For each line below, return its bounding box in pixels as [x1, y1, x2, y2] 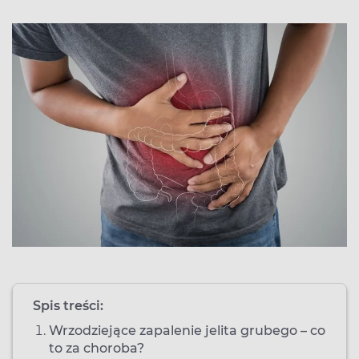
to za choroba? [49, 340, 144, 356]
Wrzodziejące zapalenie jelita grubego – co [49, 322, 325, 338]
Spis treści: [33, 297, 103, 313]
